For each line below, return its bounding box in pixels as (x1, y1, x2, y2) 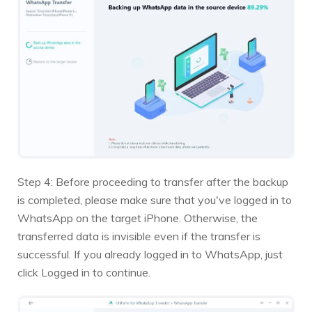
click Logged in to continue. (17, 265, 150, 280)
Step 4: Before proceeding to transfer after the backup (17, 175, 288, 189)
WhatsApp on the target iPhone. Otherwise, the (17, 211, 258, 226)
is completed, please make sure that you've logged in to (17, 193, 292, 208)
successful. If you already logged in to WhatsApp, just (17, 247, 283, 262)
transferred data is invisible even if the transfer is (17, 229, 260, 244)
